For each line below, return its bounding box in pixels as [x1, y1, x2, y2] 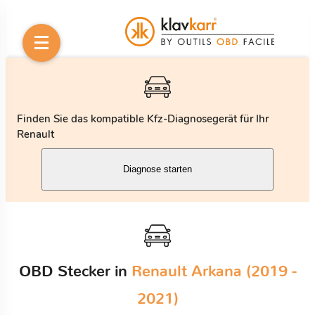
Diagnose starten [123, 164, 192, 175]
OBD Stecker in [18, 263, 131, 279]
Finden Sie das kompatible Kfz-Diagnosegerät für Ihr [17, 111, 269, 126]
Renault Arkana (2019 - [131, 263, 297, 279]
